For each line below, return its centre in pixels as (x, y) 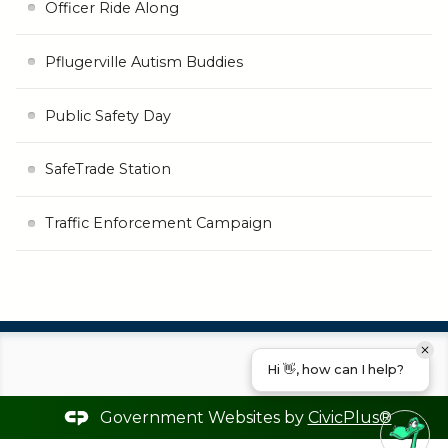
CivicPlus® (349, 417)
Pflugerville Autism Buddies (143, 61)
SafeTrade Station (107, 169)
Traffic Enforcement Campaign (158, 223)
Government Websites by (203, 417)
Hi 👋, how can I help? (335, 369)
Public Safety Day (107, 115)
